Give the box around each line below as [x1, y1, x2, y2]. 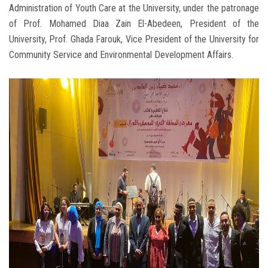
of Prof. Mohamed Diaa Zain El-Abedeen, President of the [9, 18, 259, 30]
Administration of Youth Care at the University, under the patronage [9, 2, 259, 14]
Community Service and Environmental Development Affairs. [9, 49, 233, 61]
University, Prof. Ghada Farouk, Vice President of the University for [9, 33, 259, 45]
